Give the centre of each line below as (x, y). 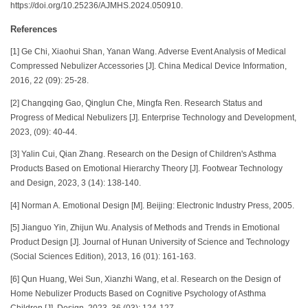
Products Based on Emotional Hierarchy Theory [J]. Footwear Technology (146, 169)
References (34, 29)
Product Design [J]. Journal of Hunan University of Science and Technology (150, 242)
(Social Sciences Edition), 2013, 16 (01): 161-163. (103, 257)
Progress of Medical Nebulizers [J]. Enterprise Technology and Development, (153, 117)
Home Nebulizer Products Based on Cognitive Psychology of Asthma (138, 293)
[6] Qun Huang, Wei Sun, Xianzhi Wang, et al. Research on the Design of (145, 279)
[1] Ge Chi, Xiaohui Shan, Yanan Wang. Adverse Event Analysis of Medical (148, 52)
